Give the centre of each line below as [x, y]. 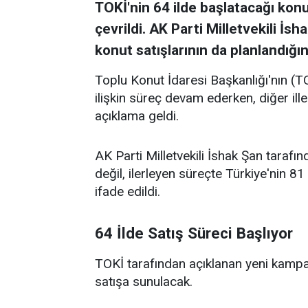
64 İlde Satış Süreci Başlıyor [194, 233]
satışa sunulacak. [144, 282]
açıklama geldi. [137, 116]
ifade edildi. [128, 191]
